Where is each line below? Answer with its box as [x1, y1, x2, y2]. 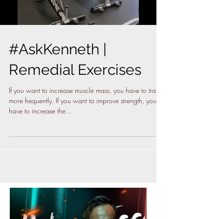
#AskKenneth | [9, 41, 107, 58]
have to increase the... [9, 106, 71, 115]
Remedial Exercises [9, 61, 141, 78]
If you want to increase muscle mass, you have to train [9, 86, 161, 95]
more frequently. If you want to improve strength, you [9, 96, 156, 105]
